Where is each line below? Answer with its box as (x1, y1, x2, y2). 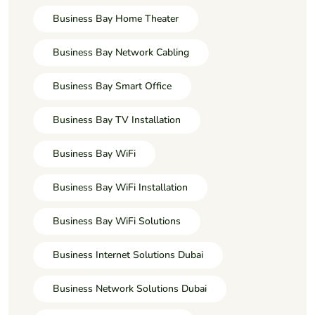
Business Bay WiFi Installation (53, 180, 188, 194)
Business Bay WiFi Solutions (53, 214, 181, 228)
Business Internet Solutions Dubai (53, 247, 203, 262)
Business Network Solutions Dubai (53, 281, 207, 295)
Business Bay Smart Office (53, 79, 172, 93)
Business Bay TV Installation (53, 112, 181, 127)
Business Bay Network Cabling (53, 45, 189, 59)
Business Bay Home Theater (53, 11, 179, 25)
